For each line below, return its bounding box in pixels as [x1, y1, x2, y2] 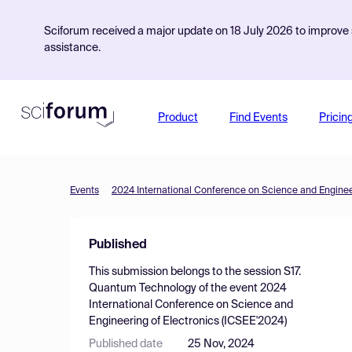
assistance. [44, 42, 101, 53]
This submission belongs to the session [89, 266, 284, 277]
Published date [89, 339, 163, 350]
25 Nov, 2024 [188, 339, 255, 350]
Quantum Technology [89, 283, 196, 294]
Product [157, 112, 198, 123]
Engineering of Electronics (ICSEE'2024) [89, 316, 287, 327]
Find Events [229, 112, 288, 123]
